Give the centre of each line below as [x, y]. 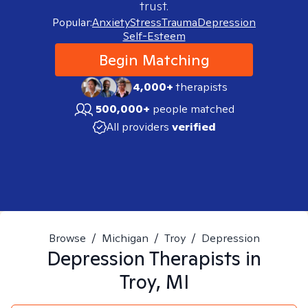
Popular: [72, 22]
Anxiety [111, 22]
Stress [146, 22]
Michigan [125, 238]
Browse [67, 238]
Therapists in [203, 258]
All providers [137, 127]
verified [194, 127]
